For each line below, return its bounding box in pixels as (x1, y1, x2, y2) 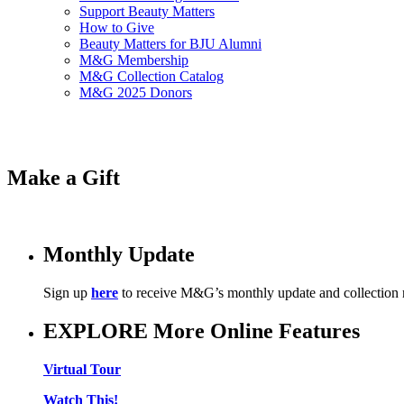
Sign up (43, 285, 91, 301)
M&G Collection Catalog (79, 69, 224, 85)
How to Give (79, 20, 154, 36)
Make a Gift (7, 166, 120, 190)
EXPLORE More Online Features (43, 318, 360, 343)
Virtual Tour (43, 361, 121, 377)
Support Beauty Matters (79, 4, 215, 20)
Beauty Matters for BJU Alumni (79, 36, 262, 52)
